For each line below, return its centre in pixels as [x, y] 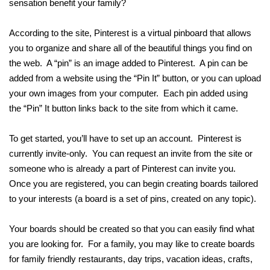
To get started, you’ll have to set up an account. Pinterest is [125, 139]
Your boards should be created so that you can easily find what [132, 229]
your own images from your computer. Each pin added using [128, 93]
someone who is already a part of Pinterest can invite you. [124, 169]
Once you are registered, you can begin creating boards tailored [133, 184]
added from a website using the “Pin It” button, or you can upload [135, 78]
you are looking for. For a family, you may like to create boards [132, 244]
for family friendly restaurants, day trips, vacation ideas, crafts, [131, 259]
